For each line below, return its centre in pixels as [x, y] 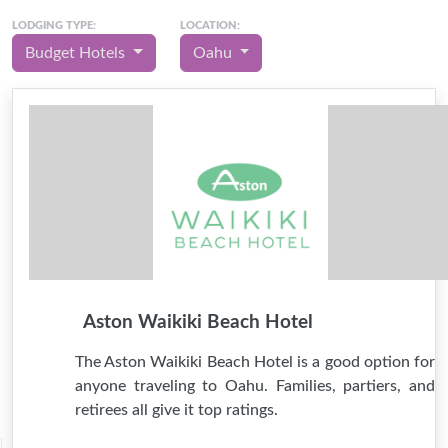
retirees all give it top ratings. [176, 410]
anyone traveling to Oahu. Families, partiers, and [255, 386]
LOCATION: [209, 25]
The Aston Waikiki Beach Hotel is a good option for [255, 362]
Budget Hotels [77, 53]
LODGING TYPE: [54, 25]
